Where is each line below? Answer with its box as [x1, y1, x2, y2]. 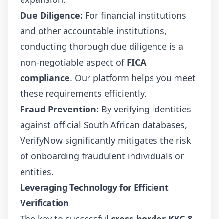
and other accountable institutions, [20, 24, 167, 37]
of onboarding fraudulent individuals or [20, 150, 184, 162]
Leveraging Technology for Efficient [20, 181, 169, 193]
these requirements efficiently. [20, 87, 147, 99]
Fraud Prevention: [20, 103, 99, 115]
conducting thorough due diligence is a [20, 40, 183, 52]
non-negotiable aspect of [20, 56, 127, 68]
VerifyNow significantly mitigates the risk [20, 134, 191, 146]
